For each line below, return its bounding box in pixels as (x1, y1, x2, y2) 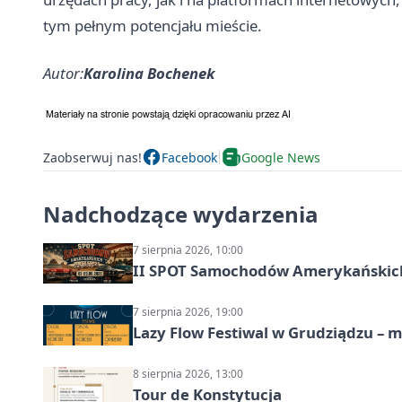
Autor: (43, 63, 83, 83)
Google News (241, 148, 320, 166)
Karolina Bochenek (83, 63, 215, 83)
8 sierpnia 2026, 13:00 (133, 366, 243, 381)
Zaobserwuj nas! (43, 148, 142, 166)
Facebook (162, 148, 217, 166)
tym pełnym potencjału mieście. (43, 15, 262, 36)
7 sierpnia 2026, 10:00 (133, 242, 243, 258)
